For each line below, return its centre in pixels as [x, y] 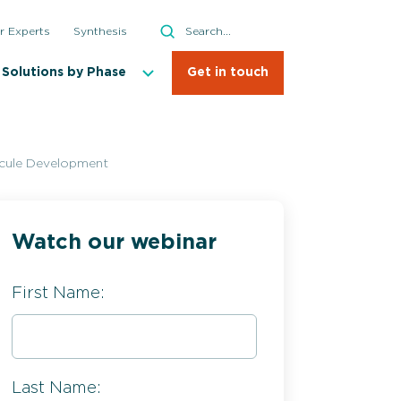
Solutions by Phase [64, 72]
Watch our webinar [114, 243]
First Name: [58, 293]
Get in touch [228, 73]
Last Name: [56, 388]
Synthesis [100, 31]
